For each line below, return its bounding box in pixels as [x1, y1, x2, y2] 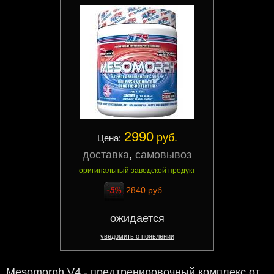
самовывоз [135, 149, 191, 161]
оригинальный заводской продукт [78, 166, 196, 176]
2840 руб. [125, 185, 165, 196]
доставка [83, 149, 129, 161]
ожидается [109, 212, 165, 225]
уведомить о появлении [100, 232, 174, 240]
